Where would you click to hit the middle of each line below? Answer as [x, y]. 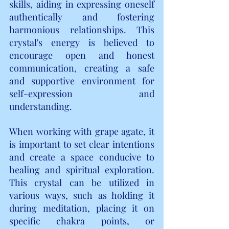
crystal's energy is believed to [82, 42]
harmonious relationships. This [82, 29]
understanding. [41, 106]
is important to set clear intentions [82, 144]
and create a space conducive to [82, 157]
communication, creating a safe [82, 68]
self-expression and [82, 93]
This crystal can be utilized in [82, 182]
